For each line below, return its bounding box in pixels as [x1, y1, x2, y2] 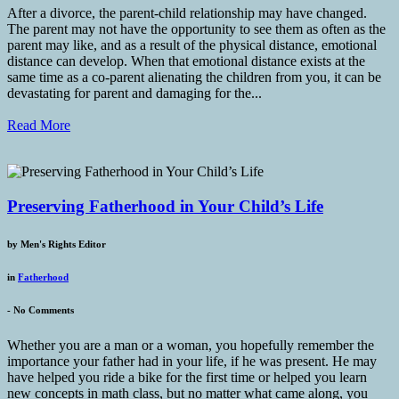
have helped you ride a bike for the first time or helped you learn [7, 369, 367, 385]
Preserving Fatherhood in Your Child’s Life [7, 196, 323, 216]
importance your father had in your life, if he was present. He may [7, 353, 377, 369]
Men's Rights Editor [18, 238, 106, 249]
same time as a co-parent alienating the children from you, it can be [7, 69, 381, 85]
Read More [7, 118, 70, 134]
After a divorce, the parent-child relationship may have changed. [7, 5, 367, 21]
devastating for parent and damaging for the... [7, 85, 262, 102]
